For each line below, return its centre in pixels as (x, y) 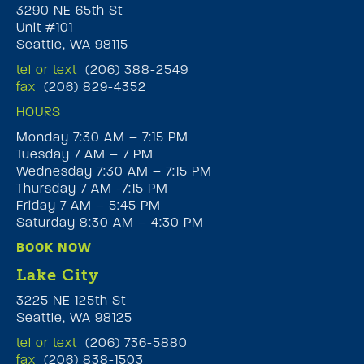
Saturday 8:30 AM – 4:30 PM (110, 222)
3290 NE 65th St (69, 10)
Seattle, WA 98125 (74, 317)
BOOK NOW (54, 247)
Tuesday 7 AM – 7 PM (85, 154)
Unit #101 (45, 27)
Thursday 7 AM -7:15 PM (92, 188)
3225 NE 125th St (71, 300)
